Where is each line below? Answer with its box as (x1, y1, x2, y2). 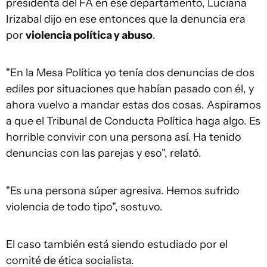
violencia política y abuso (26, 29, 153, 42)
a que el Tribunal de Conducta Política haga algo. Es (6, 114, 260, 128)
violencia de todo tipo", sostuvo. (6, 200, 163, 213)
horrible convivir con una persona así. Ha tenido (6, 131, 241, 144)
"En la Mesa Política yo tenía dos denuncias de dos (6, 66, 254, 79)
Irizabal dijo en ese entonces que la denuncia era (6, 13, 246, 26)
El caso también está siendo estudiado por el (6, 238, 228, 251)
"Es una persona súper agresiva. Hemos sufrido (6, 184, 240, 197)
